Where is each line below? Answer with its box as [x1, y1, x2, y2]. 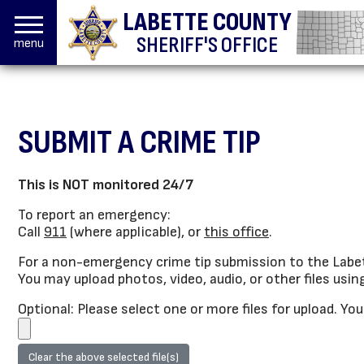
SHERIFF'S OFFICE [136, 32, 279, 58]
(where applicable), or [67, 223, 204, 240]
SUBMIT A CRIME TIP [18, 122, 261, 163]
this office [204, 223, 269, 240]
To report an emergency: [18, 206, 171, 223]
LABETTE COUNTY [123, 6, 292, 38]
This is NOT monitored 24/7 [18, 176, 193, 193]
